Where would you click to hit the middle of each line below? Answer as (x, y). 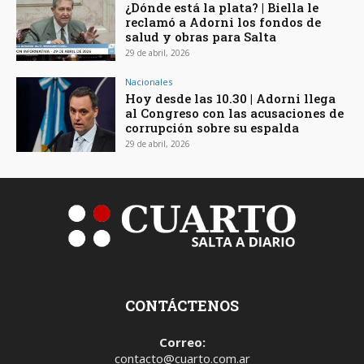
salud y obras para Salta (201, 37)
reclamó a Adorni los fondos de (223, 22)
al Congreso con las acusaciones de (235, 113)
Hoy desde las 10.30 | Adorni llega (231, 99)
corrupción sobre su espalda (212, 128)
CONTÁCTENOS (182, 305)
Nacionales (149, 82)
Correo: (182, 342)
